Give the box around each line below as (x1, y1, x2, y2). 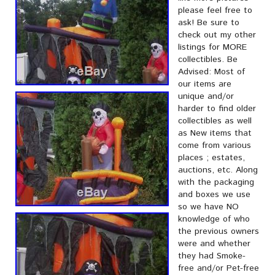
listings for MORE (178, 41, 247, 53)
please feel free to (178, 4, 252, 17)
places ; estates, (178, 152, 245, 164)
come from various (178, 139, 251, 152)
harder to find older (178, 103, 256, 115)
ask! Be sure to (178, 17, 239, 29)
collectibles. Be (178, 53, 238, 66)
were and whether (178, 238, 250, 250)
